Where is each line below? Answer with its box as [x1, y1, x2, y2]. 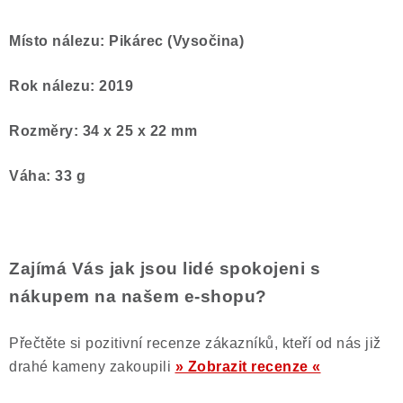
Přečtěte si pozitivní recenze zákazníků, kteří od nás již [9, 336, 381, 351]
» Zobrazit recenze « [175, 359, 321, 374]
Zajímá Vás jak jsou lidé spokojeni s [9, 259, 320, 278]
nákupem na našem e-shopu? [9, 287, 267, 306]
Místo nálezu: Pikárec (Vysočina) [9, 33, 244, 49]
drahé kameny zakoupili [9, 359, 175, 374]
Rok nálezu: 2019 [9, 78, 133, 94]
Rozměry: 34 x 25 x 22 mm [9, 123, 197, 139]
